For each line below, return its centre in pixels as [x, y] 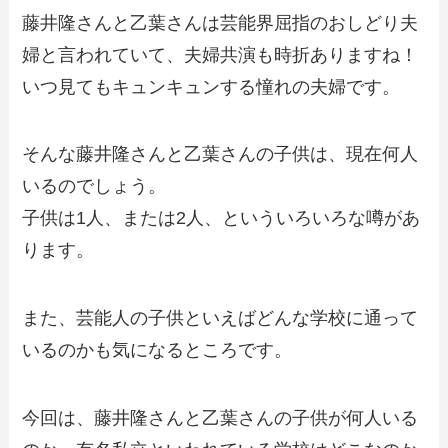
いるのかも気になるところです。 [157, 350]
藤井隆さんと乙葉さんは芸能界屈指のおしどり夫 [220, 22]
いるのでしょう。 [94, 186]
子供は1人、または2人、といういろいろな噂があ [221, 218]
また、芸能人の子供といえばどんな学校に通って [220, 318]
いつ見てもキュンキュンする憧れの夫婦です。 [211, 86]
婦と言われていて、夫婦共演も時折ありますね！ [220, 54]
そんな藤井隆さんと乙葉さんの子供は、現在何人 [220, 154]
